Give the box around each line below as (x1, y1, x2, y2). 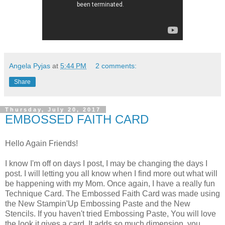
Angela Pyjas (9, 61, 50, 70)
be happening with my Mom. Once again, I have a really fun (5, 179, 215, 188)
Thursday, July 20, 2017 (5, 106, 101, 113)
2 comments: (95, 61, 137, 70)
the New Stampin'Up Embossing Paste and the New (5, 199, 190, 208)
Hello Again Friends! (5, 139, 78, 148)
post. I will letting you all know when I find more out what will (5, 169, 217, 178)
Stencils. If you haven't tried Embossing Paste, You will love (5, 209, 216, 218)
